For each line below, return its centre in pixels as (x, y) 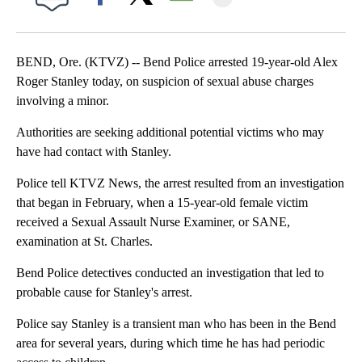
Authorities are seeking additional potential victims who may (170, 133)
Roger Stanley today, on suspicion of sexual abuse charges (165, 82)
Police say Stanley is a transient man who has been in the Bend (176, 324)
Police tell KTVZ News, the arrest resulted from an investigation (180, 183)
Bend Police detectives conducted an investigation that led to (170, 273)
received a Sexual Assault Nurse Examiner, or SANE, (153, 222)
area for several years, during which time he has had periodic (170, 343)
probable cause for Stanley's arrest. (104, 293)
